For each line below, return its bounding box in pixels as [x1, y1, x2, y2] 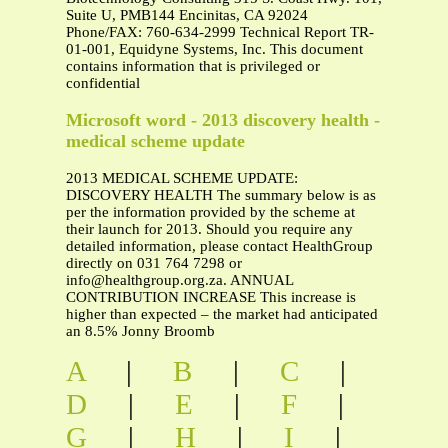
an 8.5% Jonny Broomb [66, 322, 215, 339]
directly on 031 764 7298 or [66, 254, 242, 271]
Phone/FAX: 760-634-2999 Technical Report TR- [66, 24, 374, 41]
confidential [66, 75, 140, 92]
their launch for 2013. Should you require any [66, 220, 353, 237]
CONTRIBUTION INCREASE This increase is [66, 288, 356, 305]
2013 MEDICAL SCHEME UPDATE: [66, 169, 298, 186]
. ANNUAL [223, 271, 293, 288]
